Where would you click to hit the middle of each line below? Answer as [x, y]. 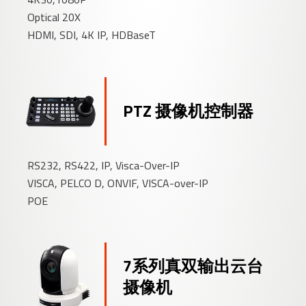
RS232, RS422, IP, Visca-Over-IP [104, 166]
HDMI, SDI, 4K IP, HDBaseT [92, 35]
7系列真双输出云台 [193, 266]
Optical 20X [54, 17]
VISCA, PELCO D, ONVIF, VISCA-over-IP [118, 183]
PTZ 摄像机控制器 [189, 111]
